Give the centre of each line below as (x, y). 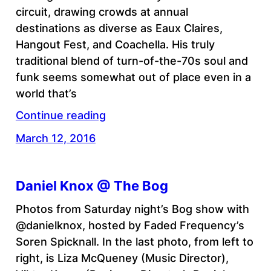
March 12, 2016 (55, 138)
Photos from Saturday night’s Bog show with (132, 209)
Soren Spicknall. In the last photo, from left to (134, 241)
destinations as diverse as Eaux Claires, (119, 28)
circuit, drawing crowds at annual (102, 11)
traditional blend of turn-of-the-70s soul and (132, 60)
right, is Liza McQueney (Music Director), (122, 258)
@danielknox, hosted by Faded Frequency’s (130, 225)
